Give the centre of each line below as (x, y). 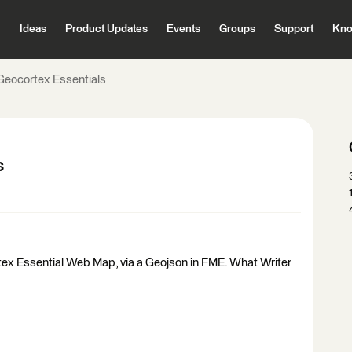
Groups (237, 29)
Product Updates (106, 29)
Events (183, 29)
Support (293, 29)
